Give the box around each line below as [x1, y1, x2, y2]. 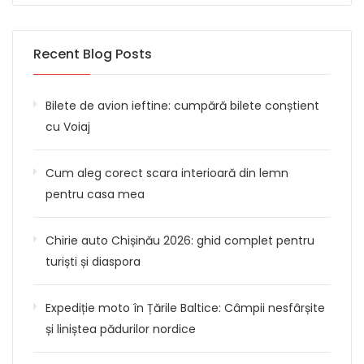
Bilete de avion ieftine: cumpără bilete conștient [45, 97, 319, 114]
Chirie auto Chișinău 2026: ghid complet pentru [45, 232, 314, 249]
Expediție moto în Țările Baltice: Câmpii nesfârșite [45, 299, 325, 316]
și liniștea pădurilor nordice [45, 320, 196, 337]
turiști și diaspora [45, 253, 141, 270]
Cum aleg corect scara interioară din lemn [45, 164, 288, 181]
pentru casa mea [45, 185, 145, 202]
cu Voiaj [45, 118, 90, 135]
